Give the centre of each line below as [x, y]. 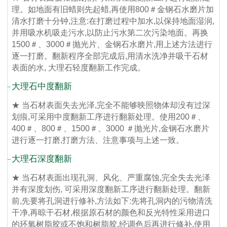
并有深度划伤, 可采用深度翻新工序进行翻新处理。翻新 [111, 189]
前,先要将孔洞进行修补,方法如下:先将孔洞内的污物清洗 [112, 201]
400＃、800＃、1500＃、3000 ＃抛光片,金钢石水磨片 [111, 128]
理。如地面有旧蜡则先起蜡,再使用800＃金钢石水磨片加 [113, 9]
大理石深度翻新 [42, 159]
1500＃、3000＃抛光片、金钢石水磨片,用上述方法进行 [112, 44]
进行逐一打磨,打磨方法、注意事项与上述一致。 [98, 140]
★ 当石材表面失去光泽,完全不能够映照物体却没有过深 [111, 105]
